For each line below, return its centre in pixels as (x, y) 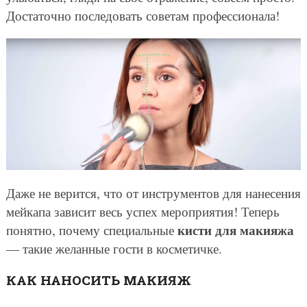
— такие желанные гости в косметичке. (114, 248)
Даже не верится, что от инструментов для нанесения (153, 193)
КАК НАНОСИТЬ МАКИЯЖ (98, 280)
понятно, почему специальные (91, 230)
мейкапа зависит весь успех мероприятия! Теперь (143, 211)
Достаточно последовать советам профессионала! (143, 16)
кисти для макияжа (235, 230)
